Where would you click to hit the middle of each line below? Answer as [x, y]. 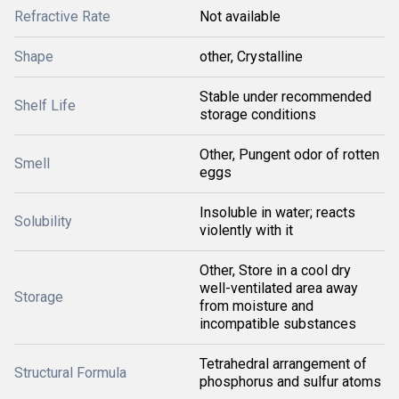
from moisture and [256, 306]
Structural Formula [70, 373]
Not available [240, 16]
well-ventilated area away [279, 288]
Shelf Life [45, 106]
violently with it [246, 230]
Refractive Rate [62, 16]
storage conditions [258, 114]
